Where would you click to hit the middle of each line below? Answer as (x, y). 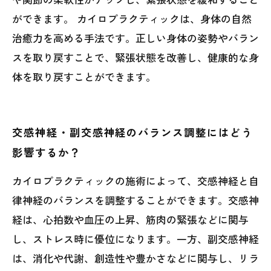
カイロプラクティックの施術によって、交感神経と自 (135, 181)
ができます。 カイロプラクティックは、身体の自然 (132, 18)
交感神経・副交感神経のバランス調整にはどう (132, 132)
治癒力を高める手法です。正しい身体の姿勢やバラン (135, 38)
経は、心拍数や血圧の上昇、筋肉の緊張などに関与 (130, 219)
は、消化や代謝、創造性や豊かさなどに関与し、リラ (135, 258)
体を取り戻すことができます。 (84, 77)
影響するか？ (47, 152)
